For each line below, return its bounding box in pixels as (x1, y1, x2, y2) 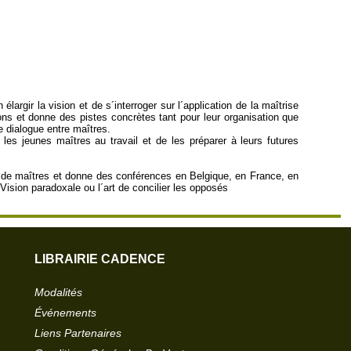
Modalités (34, 286, 82, 299)
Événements (34, 306, 96, 319)
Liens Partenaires (34, 327, 121, 339)
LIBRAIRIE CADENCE (34, 252, 165, 266)
